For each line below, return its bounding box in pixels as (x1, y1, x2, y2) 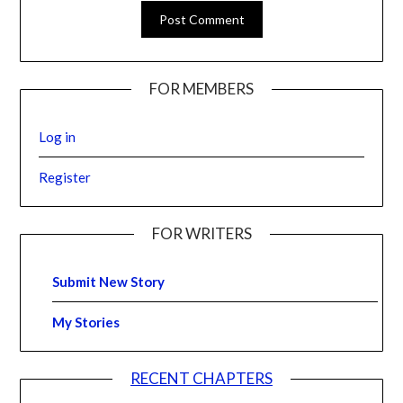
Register (39, 169, 92, 186)
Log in (39, 129, 76, 146)
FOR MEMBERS (149, 79, 254, 99)
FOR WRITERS (151, 224, 252, 244)
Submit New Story (52, 273, 166, 291)
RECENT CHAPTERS (130, 369, 273, 389)
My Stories (52, 314, 121, 331)
